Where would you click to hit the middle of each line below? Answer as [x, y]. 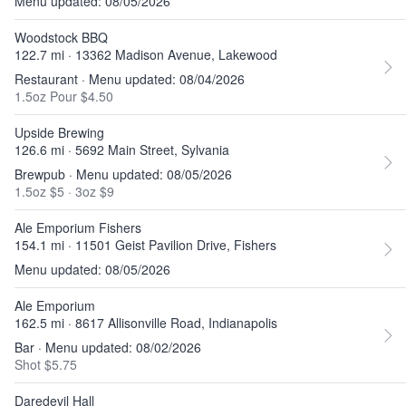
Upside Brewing [59, 132]
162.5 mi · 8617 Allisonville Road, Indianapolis [146, 323]
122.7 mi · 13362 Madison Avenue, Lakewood [146, 54]
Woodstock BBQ [61, 37]
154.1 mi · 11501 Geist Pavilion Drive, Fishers [145, 245]
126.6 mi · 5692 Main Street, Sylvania [122, 150]
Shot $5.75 [46, 364]
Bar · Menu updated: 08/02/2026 [108, 347]
